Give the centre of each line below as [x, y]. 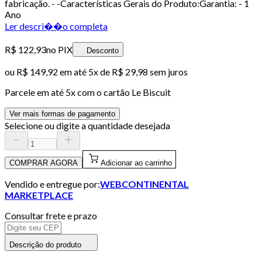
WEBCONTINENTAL [144, 184]
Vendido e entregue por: [52, 184]
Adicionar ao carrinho [136, 163]
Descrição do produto [45, 244]
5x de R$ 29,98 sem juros [138, 71]
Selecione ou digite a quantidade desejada [87, 125]
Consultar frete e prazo [51, 215]
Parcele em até [35, 92]
